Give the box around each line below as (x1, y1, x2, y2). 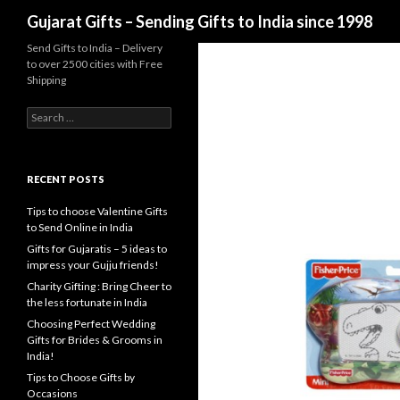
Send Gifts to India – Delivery (27, 41, 162, 54)
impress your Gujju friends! (27, 258, 159, 271)
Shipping (27, 73, 66, 87)
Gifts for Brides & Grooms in (27, 333, 162, 346)
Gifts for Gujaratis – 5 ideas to (27, 242, 167, 255)
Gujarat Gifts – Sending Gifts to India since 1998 (27, 12, 372, 31)
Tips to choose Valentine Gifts (27, 204, 168, 218)
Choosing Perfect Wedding (27, 317, 155, 330)
